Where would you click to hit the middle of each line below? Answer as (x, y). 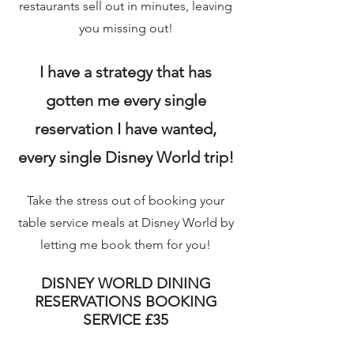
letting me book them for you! (126, 245)
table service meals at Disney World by (126, 222)
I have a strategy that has (126, 72)
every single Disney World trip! (126, 157)
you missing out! (126, 28)
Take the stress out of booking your (126, 200)
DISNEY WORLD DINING (126, 283)
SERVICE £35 (126, 320)
